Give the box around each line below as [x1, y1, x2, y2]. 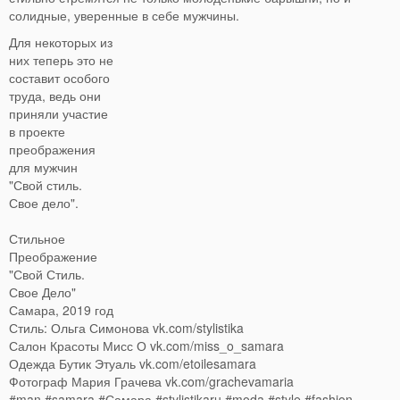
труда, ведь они [9, 87, 101, 105]
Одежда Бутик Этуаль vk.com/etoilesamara [9, 354, 256, 373]
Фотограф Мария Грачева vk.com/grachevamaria [9, 372, 294, 391]
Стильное [9, 229, 65, 248]
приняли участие [9, 104, 108, 123]
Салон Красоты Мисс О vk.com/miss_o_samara [9, 337, 284, 355]
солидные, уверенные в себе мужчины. [9, 6, 239, 25]
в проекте [9, 122, 65, 141]
